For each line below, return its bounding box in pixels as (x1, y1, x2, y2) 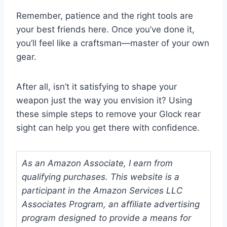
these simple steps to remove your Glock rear (16, 109, 201, 120)
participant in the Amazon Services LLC (22, 185, 182, 196)
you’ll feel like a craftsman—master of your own (16, 38, 209, 49)
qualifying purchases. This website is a (22, 172, 179, 182)
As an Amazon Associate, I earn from (22, 158, 173, 169)
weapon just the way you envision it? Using (16, 95, 192, 106)
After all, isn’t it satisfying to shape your (16, 82, 177, 92)
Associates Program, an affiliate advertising (22, 199, 200, 210)
